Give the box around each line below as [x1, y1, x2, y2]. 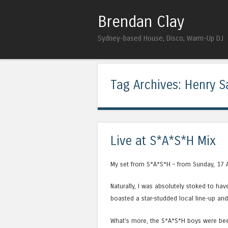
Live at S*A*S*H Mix [110, 134, 216, 149]
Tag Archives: [110, 78, 185, 93]
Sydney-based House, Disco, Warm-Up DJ [98, 34, 223, 43]
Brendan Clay [98, 13, 184, 31]
